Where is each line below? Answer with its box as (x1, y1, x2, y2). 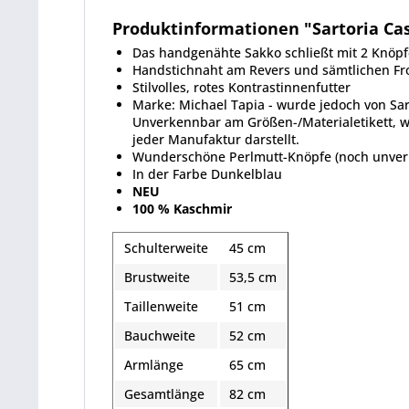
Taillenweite (124, 298, 198, 315)
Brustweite (124, 268, 190, 286)
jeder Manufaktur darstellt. (132, 131, 299, 148)
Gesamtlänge (124, 385, 204, 403)
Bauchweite (124, 327, 195, 344)
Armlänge (124, 356, 184, 373)
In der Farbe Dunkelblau (132, 165, 282, 183)
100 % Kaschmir (132, 200, 232, 217)
